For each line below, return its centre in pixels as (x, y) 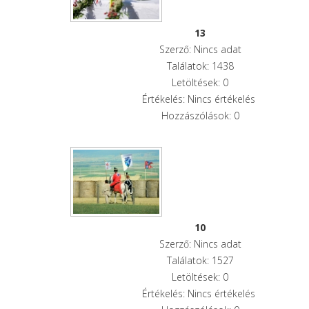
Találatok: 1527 (200, 260)
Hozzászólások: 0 (200, 115)
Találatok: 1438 (200, 66)
